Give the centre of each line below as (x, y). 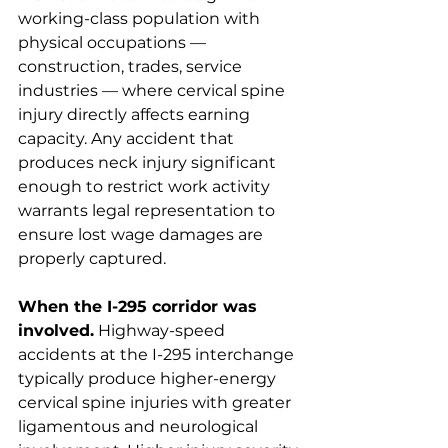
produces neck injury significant (149, 162)
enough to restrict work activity (146, 186)
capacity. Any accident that (128, 138)
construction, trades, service (132, 66)
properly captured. (92, 258)
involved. (56, 330)
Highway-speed (161, 330)
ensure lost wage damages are (142, 234)
